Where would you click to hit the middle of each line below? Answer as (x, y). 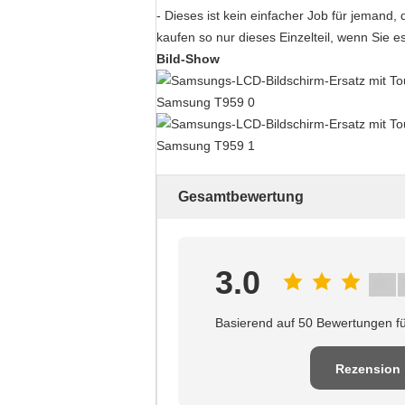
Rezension (368, 369)
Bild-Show (188, 59)
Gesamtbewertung (241, 197)
